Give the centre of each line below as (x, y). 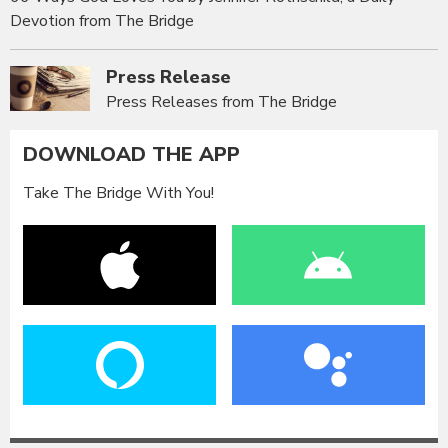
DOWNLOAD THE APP (132, 155)
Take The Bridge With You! (119, 192)
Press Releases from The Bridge (221, 102)
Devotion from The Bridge (102, 21)
